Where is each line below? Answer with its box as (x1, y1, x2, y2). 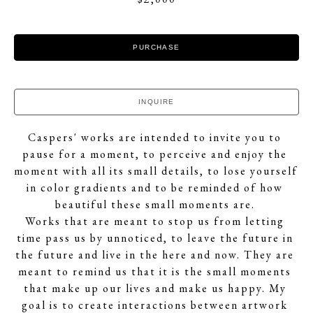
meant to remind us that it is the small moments (18, 264, 291, 279)
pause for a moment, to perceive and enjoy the (22, 147, 287, 162)
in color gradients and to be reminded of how (27, 180, 283, 196)
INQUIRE (138, 98, 175, 106)
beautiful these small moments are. (54, 197, 259, 212)
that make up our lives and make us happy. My (23, 281, 286, 296)
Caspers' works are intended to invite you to (28, 130, 282, 145)
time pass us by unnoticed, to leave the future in (16, 231, 293, 246)
